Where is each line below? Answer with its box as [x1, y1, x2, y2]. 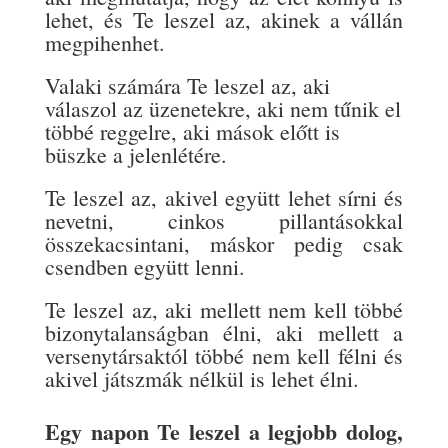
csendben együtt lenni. [44, 251, 245, 281]
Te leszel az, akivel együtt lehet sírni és [44, 182, 404, 212]
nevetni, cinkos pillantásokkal [44, 205, 404, 235]
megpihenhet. [44, 27, 172, 57]
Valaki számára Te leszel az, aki [44, 70, 330, 100]
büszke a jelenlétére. [44, 139, 234, 169]
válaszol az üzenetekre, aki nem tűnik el [44, 93, 401, 123]
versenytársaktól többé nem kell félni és [44, 340, 404, 370]
